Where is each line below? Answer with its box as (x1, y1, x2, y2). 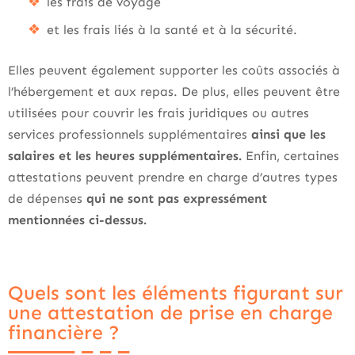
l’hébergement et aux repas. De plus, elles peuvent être (8, 84, 340, 99)
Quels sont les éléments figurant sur (8, 281, 343, 305)
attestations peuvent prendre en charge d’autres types (8, 170, 338, 185)
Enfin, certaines (246, 148, 339, 163)
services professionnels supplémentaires (8, 127, 251, 142)
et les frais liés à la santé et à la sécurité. (47, 22, 301, 37)
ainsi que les (251, 127, 326, 142)
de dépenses (8, 191, 86, 206)
